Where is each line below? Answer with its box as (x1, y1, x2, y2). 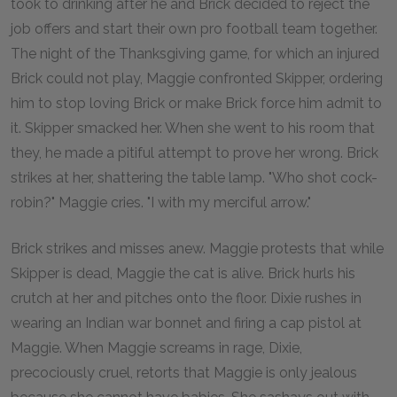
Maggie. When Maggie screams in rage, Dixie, (11, 339, 302, 356)
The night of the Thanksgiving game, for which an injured (11, 45, 379, 62)
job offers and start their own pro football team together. (11, 20, 378, 37)
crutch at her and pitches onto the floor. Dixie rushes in (11, 290, 362, 307)
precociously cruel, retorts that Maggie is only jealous (11, 364, 357, 381)
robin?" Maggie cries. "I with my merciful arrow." (11, 194, 311, 211)
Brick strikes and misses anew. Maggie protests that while (11, 240, 384, 257)
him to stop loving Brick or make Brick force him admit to (11, 95, 382, 112)
